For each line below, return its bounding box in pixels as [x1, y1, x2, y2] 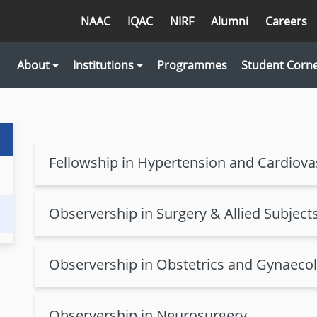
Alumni [211, 13, 248, 29]
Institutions [73, 57, 137, 73]
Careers [265, 13, 307, 29]
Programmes [157, 57, 227, 73]
